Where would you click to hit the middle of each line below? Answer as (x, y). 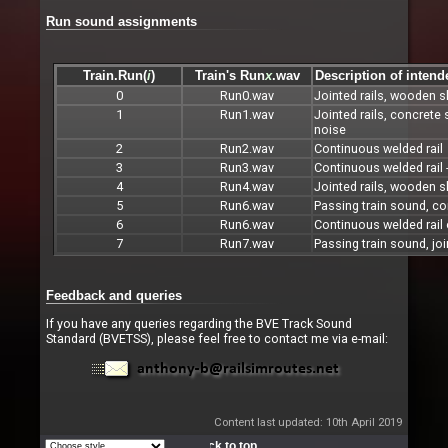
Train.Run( (115, 75)
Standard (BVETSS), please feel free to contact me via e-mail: (217, 339)
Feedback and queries (114, 295)
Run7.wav (247, 243)
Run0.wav (247, 95)
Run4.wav (247, 186)
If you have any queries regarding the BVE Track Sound (199, 324)
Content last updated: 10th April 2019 (308, 421)
